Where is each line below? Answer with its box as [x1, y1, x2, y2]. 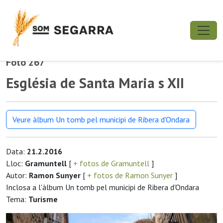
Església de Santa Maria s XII [6, 74, 184, 92]
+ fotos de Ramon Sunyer [85, 170, 175, 180]
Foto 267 [6, 56, 45, 69]
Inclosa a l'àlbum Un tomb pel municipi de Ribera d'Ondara [6, 182, 199, 192]
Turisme [28, 194, 58, 204]
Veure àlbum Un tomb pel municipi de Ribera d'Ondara [12, 114, 190, 124]
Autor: [6, 170, 29, 180]
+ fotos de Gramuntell [71, 158, 151, 168]
